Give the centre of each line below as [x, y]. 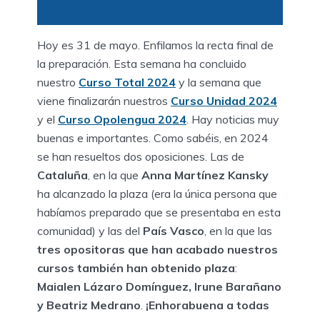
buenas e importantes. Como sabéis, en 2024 [153, 137]
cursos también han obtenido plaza [136, 267]
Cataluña [62, 175]
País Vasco [174, 230]
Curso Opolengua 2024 [122, 119]
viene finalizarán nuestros [104, 100]
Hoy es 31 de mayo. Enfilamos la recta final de [155, 45]
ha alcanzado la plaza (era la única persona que [157, 193]
